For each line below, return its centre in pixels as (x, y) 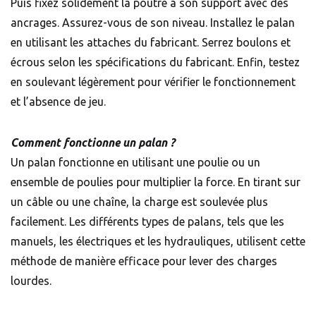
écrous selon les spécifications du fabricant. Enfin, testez (155, 62)
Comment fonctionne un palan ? (94, 143)
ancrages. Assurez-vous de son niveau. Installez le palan (153, 23)
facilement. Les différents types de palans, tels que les (147, 222)
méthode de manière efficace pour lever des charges (144, 261)
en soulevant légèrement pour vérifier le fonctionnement (153, 82)
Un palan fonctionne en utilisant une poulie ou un (135, 163)
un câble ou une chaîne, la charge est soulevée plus (139, 202)
